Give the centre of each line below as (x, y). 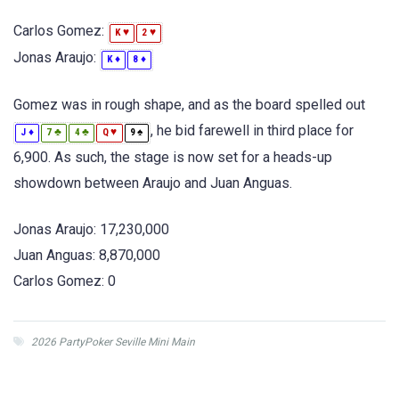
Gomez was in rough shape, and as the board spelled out (189, 104)
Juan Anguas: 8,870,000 (87, 255)
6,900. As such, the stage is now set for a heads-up (173, 157)
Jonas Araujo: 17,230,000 (91, 229)
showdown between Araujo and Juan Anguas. (153, 183)
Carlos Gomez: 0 (65, 281)
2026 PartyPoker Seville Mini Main (113, 342)
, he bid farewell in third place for (252, 130)
